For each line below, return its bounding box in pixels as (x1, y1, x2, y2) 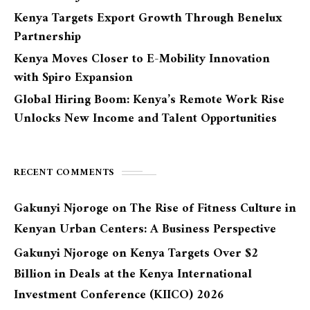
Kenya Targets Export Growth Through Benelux (14, 8, 282, 30)
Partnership (14, 26, 81, 48)
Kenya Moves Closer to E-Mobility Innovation (14, 48, 270, 71)
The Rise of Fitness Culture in (130, 198, 296, 220)
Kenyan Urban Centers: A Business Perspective (14, 219, 276, 241)
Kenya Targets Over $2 (130, 243, 258, 265)
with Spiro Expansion (14, 67, 133, 89)
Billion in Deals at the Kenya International (14, 264, 252, 286)
